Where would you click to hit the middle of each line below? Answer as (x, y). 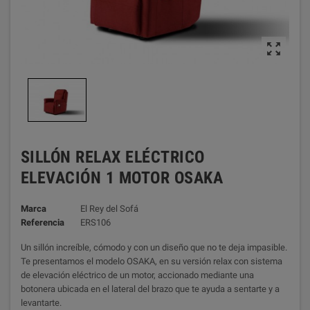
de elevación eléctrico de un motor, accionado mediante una (137, 275)
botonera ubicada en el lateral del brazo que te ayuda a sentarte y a (150, 289)
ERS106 (95, 223)
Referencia (43, 223)
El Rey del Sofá (109, 209)
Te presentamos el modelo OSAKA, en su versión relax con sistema (152, 262)
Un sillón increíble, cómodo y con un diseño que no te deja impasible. (154, 248)
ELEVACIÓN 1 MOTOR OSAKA (122, 178)
